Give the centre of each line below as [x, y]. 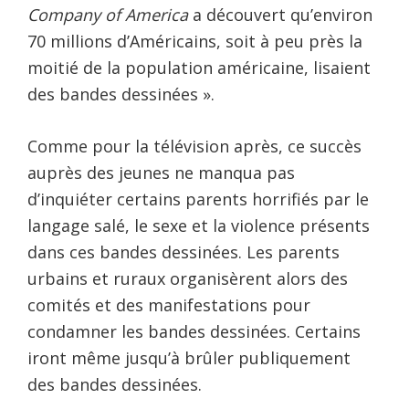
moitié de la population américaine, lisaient [199, 67]
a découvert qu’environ [280, 14]
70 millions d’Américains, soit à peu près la [195, 41]
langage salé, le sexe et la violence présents [199, 225]
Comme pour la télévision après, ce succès [194, 146]
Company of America [108, 14]
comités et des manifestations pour [169, 304]
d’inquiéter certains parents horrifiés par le [198, 199]
